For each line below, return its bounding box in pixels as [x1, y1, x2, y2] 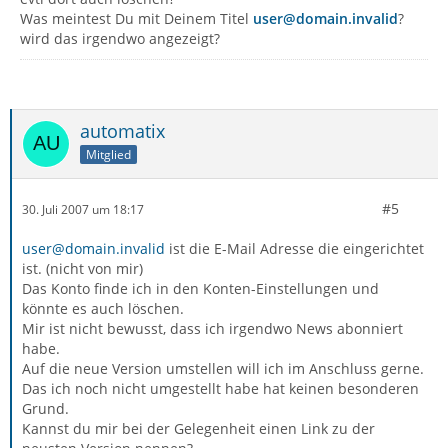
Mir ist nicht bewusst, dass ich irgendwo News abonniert [22, 319, 403, 338]
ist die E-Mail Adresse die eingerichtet [165, 239, 424, 258]
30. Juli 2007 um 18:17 [22, 200, 144, 218]
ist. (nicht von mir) [22, 259, 143, 278]
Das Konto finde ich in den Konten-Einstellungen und [22, 279, 379, 298]
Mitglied [86, 145, 131, 163]
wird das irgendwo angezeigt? [20, 29, 220, 48]
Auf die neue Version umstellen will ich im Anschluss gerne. [22, 359, 424, 378]
